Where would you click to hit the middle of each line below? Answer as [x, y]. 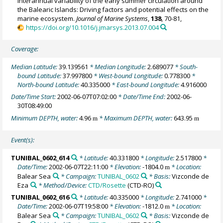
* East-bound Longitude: [146, 84]
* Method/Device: [62, 185]
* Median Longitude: [118, 66]
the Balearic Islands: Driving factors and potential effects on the [113, 9]
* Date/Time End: [142, 97]
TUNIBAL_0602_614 [40, 158]
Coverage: [25, 49]
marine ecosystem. [47, 18]
